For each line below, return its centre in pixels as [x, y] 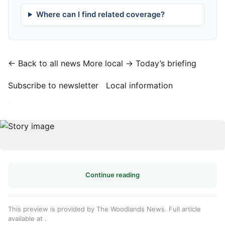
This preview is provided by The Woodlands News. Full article [104, 209]
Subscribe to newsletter [53, 85]
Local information [139, 85]
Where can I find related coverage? [100, 14]
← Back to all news [44, 63]
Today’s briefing [166, 63]
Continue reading [113, 175]
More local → [108, 63]
